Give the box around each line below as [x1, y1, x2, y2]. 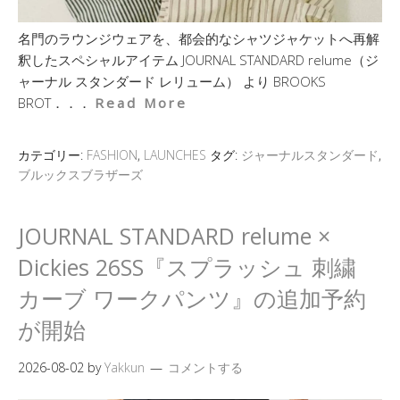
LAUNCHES [144, 146, 206, 163]
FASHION [87, 146, 137, 163]
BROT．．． [18, 94, 95, 112]
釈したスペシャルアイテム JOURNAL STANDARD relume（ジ [18, 51, 379, 69]
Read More [95, 94, 187, 112]
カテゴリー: [18, 146, 87, 163]
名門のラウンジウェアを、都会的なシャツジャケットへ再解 [18, 29, 379, 47]
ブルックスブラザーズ [18, 166, 143, 183]
